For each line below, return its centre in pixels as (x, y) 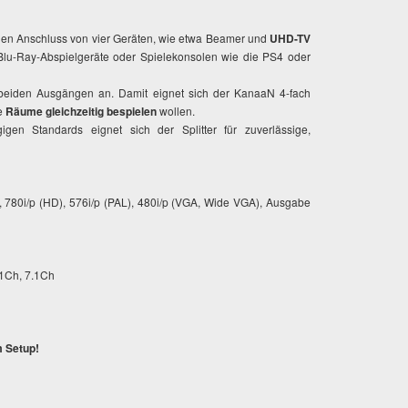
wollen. (176, 111)
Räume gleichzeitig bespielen (81, 111)
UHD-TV (290, 38)
